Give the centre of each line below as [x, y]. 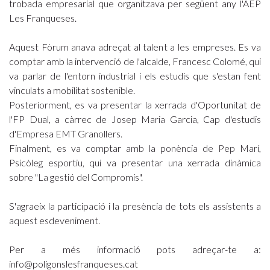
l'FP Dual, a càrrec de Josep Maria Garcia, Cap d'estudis [135, 119]
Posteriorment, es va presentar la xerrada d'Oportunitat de [135, 105]
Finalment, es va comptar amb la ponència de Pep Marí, [135, 148]
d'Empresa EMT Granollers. [67, 133]
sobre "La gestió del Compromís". [76, 177]
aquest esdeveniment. [55, 220]
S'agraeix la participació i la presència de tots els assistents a [135, 206]
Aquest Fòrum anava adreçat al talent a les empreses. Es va [135, 47]
